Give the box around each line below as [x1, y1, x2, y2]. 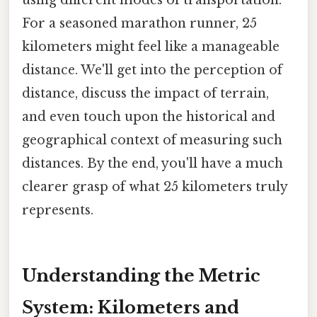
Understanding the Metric [22, 265, 260, 286]
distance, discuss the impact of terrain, [22, 85, 269, 101]
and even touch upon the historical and [22, 108, 275, 125]
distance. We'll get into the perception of [22, 62, 282, 78]
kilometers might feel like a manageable [22, 38, 279, 54]
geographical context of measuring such [22, 132, 282, 148]
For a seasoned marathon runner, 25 [22, 15, 257, 31]
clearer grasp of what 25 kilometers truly [22, 178, 287, 195]
